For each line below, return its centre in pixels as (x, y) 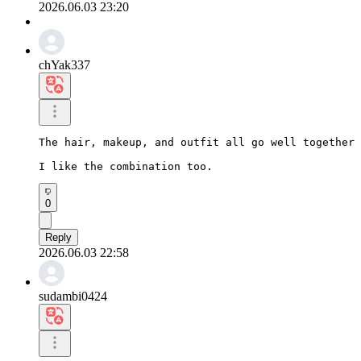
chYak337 (64, 64)
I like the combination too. (126, 166)
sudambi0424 (73, 296)
